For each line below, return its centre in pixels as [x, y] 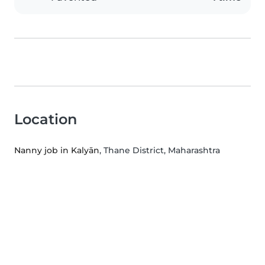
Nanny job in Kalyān [57, 151]
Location [46, 119]
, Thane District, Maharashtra [160, 151]
